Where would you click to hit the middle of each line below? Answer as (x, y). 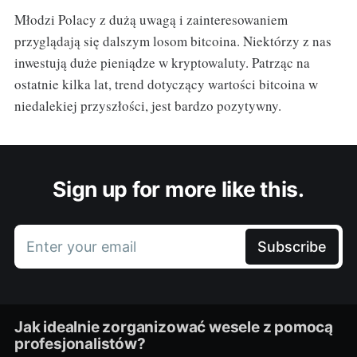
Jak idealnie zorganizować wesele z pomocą (174, 328)
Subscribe (292, 247)
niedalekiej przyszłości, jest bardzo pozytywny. (147, 106)
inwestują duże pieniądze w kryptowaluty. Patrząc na (162, 63)
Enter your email (81, 247)
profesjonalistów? (80, 344)
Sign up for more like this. (178, 189)
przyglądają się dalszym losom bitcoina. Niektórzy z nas (173, 41)
